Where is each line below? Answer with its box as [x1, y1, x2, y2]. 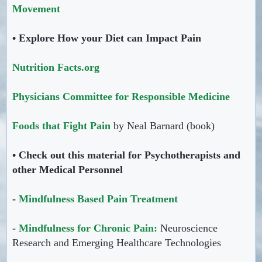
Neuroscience [160, 222, 218, 234]
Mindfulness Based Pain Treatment [19, 192, 178, 205]
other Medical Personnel [12, 163, 123, 175]
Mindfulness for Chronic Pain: [19, 222, 157, 234]
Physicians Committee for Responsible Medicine [12, 90, 230, 102]
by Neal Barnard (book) [113, 119, 215, 132]
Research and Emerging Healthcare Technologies [12, 236, 221, 249]
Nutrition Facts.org [12, 61, 99, 73]
